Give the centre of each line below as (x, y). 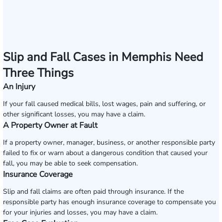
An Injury (19, 87)
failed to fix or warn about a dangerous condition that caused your (105, 153)
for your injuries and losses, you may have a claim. (80, 212)
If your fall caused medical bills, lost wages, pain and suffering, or (104, 104)
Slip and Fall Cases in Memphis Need (103, 57)
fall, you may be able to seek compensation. (70, 163)
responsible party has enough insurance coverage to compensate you (110, 202)
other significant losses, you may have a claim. (74, 114)
